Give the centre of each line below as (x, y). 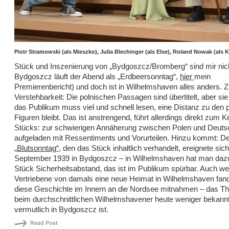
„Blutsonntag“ (36, 148)
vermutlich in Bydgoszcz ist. (61, 209)
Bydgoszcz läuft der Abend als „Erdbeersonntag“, (97, 76)
